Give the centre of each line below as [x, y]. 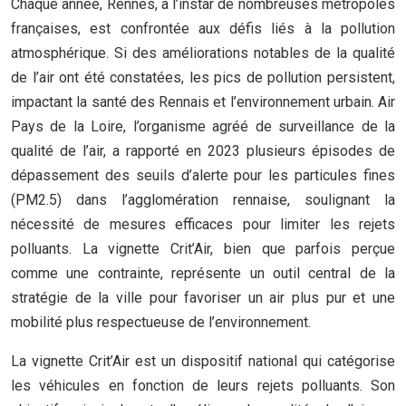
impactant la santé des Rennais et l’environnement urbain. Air [203, 102]
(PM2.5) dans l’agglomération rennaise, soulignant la [203, 200]
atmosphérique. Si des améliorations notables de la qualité [203, 53]
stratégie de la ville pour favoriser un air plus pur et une [203, 298]
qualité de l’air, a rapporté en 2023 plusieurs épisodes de [203, 151]
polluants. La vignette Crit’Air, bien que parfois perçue [203, 249]
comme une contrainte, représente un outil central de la [203, 273]
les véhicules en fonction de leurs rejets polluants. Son [203, 386]
